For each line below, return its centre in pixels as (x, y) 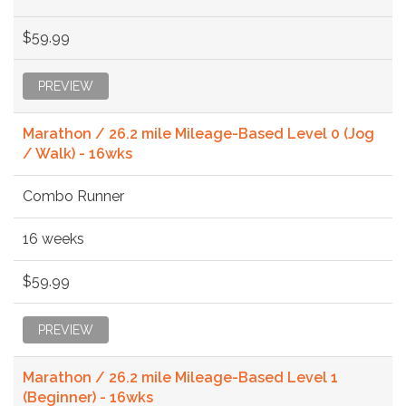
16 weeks (53, 238)
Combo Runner (73, 196)
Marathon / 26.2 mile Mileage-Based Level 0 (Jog (198, 133)
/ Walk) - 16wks (77, 153)
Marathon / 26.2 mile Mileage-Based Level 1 (180, 377)
